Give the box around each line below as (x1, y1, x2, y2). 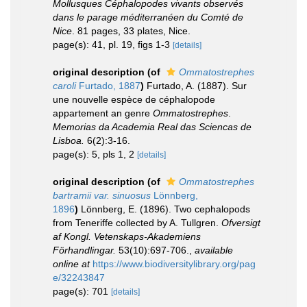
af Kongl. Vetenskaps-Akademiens (53, 231, 201, 242)
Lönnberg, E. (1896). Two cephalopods (81, 204, 250, 214)
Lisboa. (53, 135, 84, 146)
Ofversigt (221, 217, 260, 228)
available (195, 245, 233, 256)
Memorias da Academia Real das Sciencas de (53, 121, 251, 132)
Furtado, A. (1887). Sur (147, 80, 247, 91)
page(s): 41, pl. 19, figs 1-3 (53, 39, 173, 50)
